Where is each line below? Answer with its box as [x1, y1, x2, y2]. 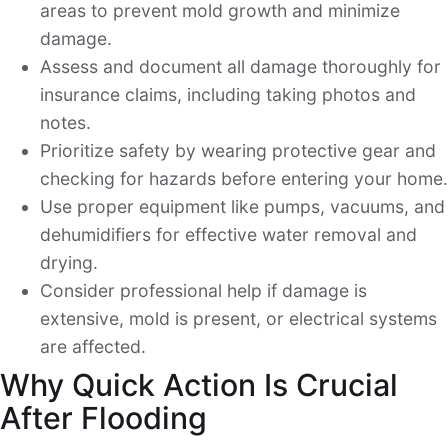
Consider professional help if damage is [40, 280, 367, 302]
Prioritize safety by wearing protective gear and [40, 140, 436, 162]
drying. [40, 252, 98, 274]
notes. [40, 112, 91, 134]
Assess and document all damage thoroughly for [40, 56, 441, 78]
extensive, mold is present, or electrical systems [40, 308, 437, 330]
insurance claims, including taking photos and [40, 84, 416, 106]
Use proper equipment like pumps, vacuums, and [40, 196, 445, 218]
